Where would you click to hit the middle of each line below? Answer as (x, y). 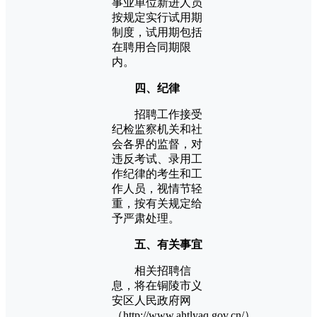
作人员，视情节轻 (157, 188)
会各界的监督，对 (157, 144)
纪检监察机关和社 (157, 129)
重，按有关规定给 (157, 203)
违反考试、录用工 (157, 158)
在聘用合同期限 (151, 47)
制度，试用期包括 (157, 32)
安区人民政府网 (151, 300)
